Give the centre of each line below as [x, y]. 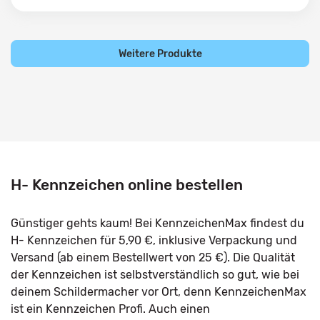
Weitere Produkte [160, 54]
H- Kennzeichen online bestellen [127, 185]
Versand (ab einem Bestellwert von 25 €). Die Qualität [153, 257]
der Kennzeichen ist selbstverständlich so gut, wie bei [155, 275]
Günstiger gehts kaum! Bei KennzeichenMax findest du [157, 223]
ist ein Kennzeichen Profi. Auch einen [110, 309]
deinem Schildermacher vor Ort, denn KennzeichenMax [159, 292]
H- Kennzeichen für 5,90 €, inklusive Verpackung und [154, 240]
